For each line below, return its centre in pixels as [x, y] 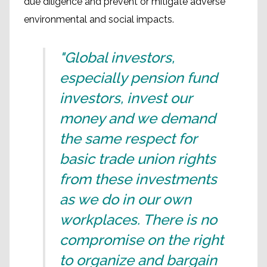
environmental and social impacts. [100, 19]
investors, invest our [126, 98]
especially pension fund [139, 78]
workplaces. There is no [138, 220]
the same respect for [128, 139]
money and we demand [138, 118]
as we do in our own [125, 199]
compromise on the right [142, 240]
